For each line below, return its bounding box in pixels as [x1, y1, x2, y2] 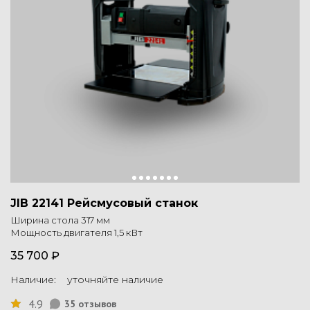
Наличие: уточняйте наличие [10, 273, 163, 286]
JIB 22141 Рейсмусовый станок [10, 197, 198, 210]
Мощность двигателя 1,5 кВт [10, 227, 143, 239]
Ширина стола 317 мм [10, 215, 110, 226]
